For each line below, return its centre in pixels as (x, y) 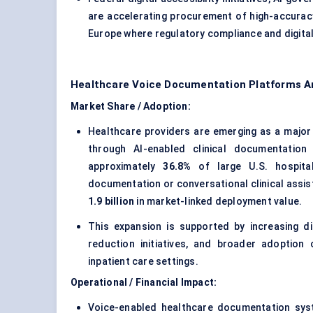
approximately (126, 167)
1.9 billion (111, 202)
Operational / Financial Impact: (144, 283)
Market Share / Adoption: (131, 107)
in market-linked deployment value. (218, 202)
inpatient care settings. (143, 262)
